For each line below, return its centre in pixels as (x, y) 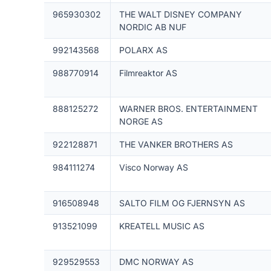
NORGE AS (141, 121)
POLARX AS (143, 50)
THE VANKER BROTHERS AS (176, 144)
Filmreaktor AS (148, 73)
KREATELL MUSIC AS (162, 226)
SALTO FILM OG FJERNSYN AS (182, 203)
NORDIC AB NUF (152, 27)
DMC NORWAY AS (156, 262)
